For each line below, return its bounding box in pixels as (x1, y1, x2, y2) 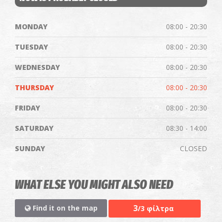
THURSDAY (15, 83, 54, 93)
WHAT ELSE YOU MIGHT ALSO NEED (15, 177, 173, 193)
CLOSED (180, 144, 207, 154)
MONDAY (15, 22, 48, 32)
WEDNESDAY (15, 62, 60, 72)
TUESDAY (15, 42, 48, 52)
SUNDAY (15, 144, 45, 154)
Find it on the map (30, 203, 98, 213)
